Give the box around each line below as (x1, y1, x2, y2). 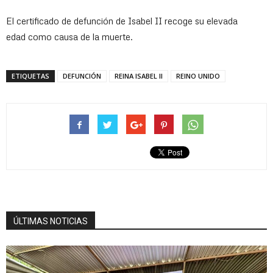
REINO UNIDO (176, 71, 220, 80)
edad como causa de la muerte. (6, 31, 133, 42)
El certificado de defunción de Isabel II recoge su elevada (6, 15, 238, 26)
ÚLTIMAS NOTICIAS (13, 216, 88, 226)
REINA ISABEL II (115, 71, 163, 80)
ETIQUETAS (12, 71, 49, 80)
